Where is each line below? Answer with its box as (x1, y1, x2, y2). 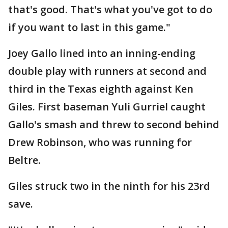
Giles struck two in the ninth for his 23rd (8, 179, 210, 193)
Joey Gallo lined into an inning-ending (8, 46, 195, 61)
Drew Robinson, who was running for (8, 135, 192, 150)
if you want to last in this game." (8, 20, 170, 35)
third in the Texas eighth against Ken (8, 82, 193, 96)
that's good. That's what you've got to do (8, 3, 212, 17)
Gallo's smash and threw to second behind (8, 118, 219, 132)
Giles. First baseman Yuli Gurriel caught (8, 100, 206, 114)
